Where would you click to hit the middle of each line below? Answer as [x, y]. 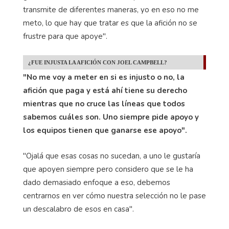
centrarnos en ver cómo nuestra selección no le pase [114, 196]
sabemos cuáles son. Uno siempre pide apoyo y [111, 117]
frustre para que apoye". [67, 37]
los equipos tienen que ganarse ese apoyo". [107, 131]
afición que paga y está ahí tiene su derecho [105, 91]
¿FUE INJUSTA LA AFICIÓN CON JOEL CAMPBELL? [98, 63]
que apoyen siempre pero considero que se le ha [108, 169]
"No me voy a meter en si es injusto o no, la [104, 77]
